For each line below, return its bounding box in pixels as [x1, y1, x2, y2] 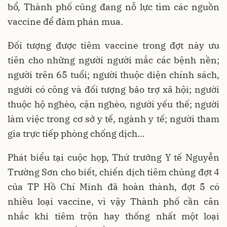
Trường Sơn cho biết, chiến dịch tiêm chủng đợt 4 [8, 166, 219, 178]
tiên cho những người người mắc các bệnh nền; [8, 54, 219, 66]
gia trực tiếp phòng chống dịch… [8, 127, 144, 139]
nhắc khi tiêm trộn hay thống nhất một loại [8, 210, 219, 222]
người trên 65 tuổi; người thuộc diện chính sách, [8, 68, 219, 81]
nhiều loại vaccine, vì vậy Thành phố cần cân [8, 195, 219, 207]
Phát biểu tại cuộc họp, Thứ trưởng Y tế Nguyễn [8, 151, 219, 163]
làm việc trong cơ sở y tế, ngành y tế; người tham [8, 112, 219, 125]
